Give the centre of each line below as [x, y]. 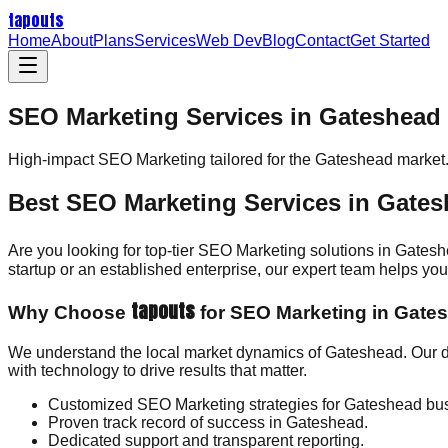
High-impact [53, 159]
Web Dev [229, 40]
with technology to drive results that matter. [157, 371]
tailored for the [260, 159]
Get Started [390, 40]
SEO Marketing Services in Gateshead [224, 116]
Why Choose [69, 313]
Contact [322, 40]
